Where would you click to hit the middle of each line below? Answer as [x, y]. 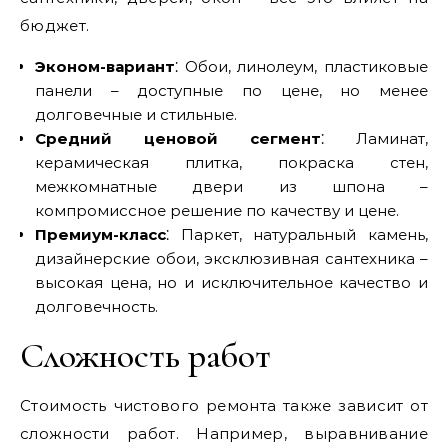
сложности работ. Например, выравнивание [224, 433]
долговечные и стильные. [136, 114]
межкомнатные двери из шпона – [231, 186]
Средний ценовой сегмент [178, 138]
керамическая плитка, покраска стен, [231, 162]
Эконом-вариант [105, 66]
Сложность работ [145, 355]
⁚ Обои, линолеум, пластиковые [301, 66]
